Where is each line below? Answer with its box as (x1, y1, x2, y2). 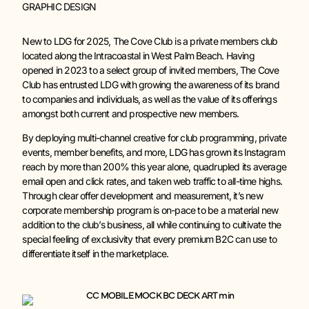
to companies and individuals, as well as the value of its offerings (22, 92, 277, 105)
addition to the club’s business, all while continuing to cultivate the (22, 219, 281, 231)
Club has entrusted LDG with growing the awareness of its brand (22, 78, 279, 90)
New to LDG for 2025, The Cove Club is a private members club (22, 34, 278, 47)
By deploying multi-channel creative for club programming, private (22, 132, 287, 144)
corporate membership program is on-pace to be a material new (22, 204, 279, 217)
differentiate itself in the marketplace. (22, 248, 169, 260)
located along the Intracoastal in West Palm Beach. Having (22, 49, 255, 61)
